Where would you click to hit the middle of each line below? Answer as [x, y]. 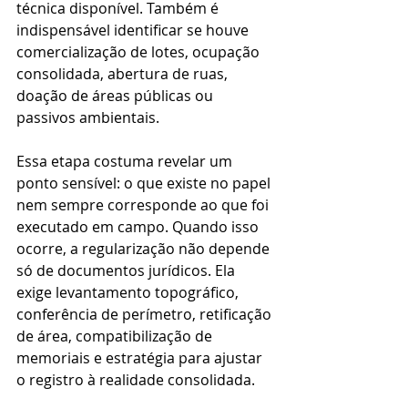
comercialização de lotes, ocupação [140, 52]
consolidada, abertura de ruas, [124, 74]
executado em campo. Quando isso [139, 227]
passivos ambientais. [88, 117]
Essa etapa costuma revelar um [126, 161]
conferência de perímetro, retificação [146, 314]
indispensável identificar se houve [134, 30]
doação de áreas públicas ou [117, 96]
